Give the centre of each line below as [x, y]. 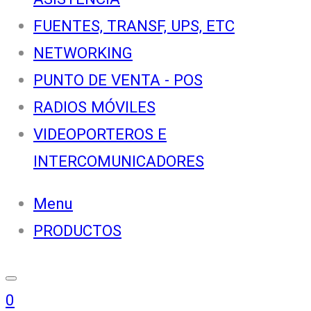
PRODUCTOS [77, 230]
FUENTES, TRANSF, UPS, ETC [134, 25]
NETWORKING [83, 52]
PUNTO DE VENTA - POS [118, 79]
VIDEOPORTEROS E [100, 134]
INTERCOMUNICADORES [119, 161]
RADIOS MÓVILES [94, 107]
